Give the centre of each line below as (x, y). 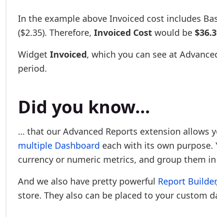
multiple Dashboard (59, 145)
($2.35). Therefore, (56, 32)
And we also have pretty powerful (88, 181)
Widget (34, 54)
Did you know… (84, 107)
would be (173, 32)
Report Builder (187, 181)
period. (32, 68)
